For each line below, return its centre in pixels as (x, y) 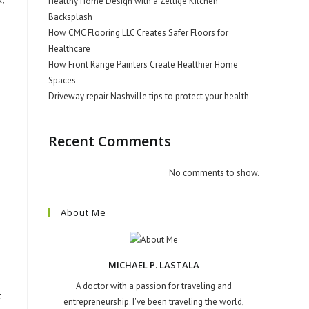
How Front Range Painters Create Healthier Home (143, 64)
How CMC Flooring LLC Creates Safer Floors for (138, 33)
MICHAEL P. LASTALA (154, 265)
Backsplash (70, 17)
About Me (83, 212)
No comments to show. (214, 173)
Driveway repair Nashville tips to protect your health (149, 96)
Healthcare (69, 49)
